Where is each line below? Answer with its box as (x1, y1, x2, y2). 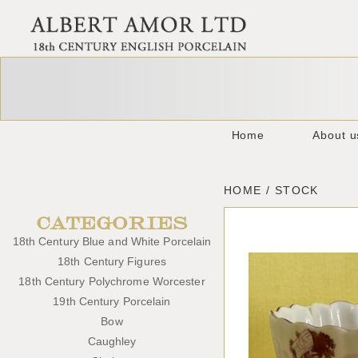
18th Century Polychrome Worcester (18, 275, 205, 288)
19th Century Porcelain (53, 295, 171, 308)
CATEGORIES (36, 210, 188, 233)
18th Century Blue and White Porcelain (12, 235, 212, 249)
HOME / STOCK (224, 184, 319, 197)
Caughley (87, 335, 137, 348)
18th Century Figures (58, 255, 166, 268)
